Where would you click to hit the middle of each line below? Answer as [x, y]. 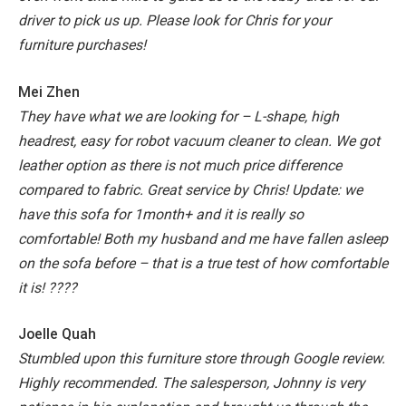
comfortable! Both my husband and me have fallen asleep [203, 238]
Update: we [327, 189]
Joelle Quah [57, 334]
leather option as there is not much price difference [180, 165]
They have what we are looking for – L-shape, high [179, 116]
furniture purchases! [82, 45]
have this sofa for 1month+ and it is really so [161, 214]
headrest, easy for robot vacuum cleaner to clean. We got [199, 140]
